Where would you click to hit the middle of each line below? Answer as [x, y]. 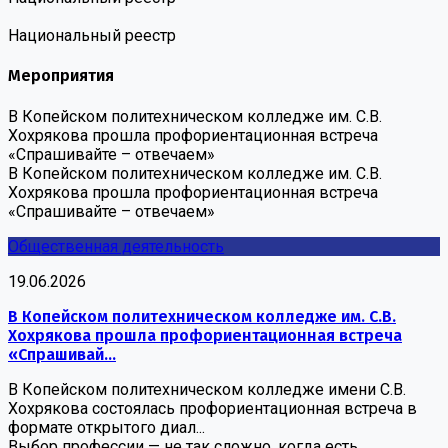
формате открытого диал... [106, 427]
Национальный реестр [92, 35]
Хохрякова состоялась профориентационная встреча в [212, 408]
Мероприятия [61, 76]
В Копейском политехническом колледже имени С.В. [207, 389]
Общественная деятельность [116, 246]
